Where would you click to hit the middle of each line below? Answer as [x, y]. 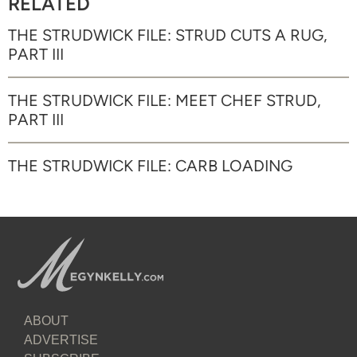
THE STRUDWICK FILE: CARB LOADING [150, 165]
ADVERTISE [61, 339]
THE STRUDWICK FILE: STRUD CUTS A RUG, [168, 35]
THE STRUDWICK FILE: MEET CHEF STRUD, [165, 100]
